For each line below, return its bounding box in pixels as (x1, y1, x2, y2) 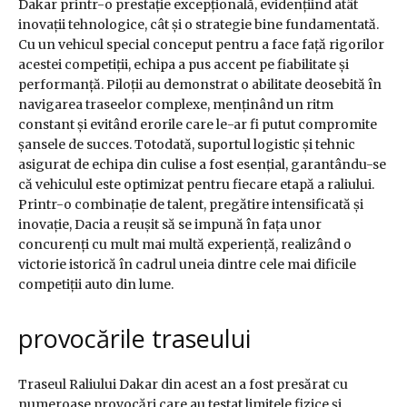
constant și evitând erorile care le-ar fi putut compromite (18, 116, 377, 134)
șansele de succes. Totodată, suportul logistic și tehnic (18, 136, 355, 154)
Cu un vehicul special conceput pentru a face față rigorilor (18, 36, 384, 54)
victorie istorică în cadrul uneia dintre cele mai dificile (18, 256, 356, 273)
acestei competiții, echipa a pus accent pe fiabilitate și (18, 56, 349, 74)
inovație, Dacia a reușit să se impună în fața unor (18, 216, 322, 233)
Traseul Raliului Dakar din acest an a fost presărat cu (18, 376, 348, 393)
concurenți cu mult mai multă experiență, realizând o (18, 236, 352, 253)
